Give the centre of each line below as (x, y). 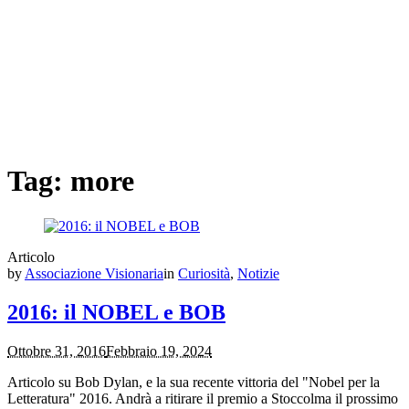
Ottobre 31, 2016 (57, 351)
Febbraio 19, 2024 (159, 351)
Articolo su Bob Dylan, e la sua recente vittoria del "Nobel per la (194, 382)
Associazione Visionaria (94, 273)
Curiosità (204, 273)
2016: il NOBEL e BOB (116, 312)
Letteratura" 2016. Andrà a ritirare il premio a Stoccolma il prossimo (203, 398)
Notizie (258, 273)
